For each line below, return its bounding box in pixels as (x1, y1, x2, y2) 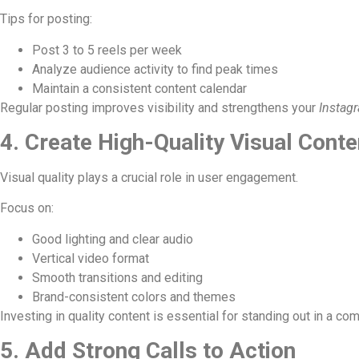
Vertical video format (32, 250, 149, 266)
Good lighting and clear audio (32, 231, 193, 247)
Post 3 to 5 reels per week (32, 42, 182, 58)
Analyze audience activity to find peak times (32, 61, 278, 77)
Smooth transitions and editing (32, 269, 203, 285)
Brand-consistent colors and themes (32, 288, 236, 305)
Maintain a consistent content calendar (32, 80, 247, 96)
